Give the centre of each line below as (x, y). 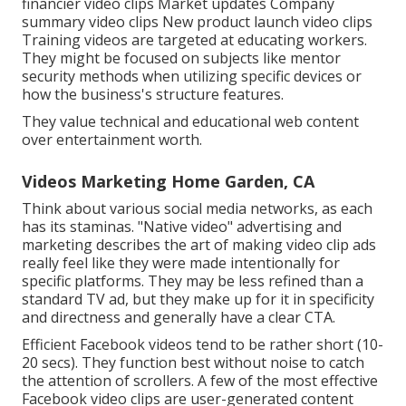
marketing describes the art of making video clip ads (199, 245)
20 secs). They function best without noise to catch (193, 363)
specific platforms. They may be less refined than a (193, 281)
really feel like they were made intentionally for (181, 263)
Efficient (51, 345)
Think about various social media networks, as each (197, 209)
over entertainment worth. (112, 140)
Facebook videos (136, 345)
